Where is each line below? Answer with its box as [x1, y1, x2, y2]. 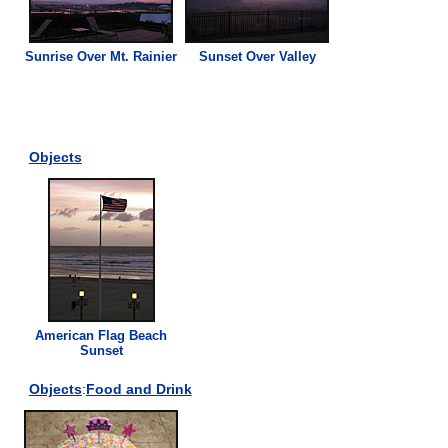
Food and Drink [85, 380, 192, 397]
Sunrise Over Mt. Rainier [25, 48, 178, 64]
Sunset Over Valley [198, 48, 316, 64]
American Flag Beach [35, 327, 168, 343]
